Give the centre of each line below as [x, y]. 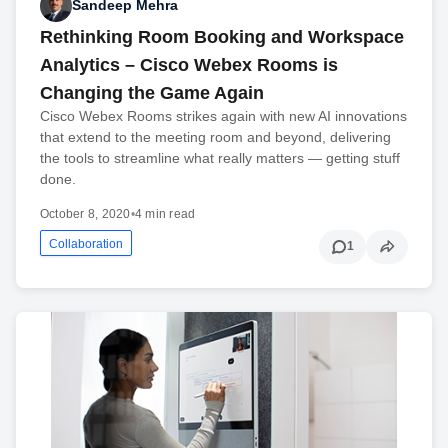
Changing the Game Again [152, 92]
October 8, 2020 [85, 213]
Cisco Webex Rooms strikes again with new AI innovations [223, 115]
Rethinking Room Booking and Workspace [222, 36]
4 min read [165, 213]
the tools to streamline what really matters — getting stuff [220, 157]
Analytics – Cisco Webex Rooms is [189, 64]
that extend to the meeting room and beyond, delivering [215, 136]
